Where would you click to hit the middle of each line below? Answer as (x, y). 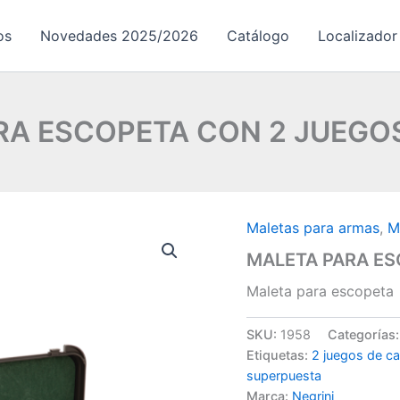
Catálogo (258, 36)
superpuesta (284, 376)
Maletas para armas (313, 228)
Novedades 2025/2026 (119, 36)
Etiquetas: (279, 355)
